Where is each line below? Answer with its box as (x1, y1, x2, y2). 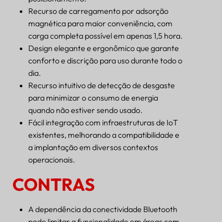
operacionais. (28, 154, 75, 165)
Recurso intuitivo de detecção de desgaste (28, 80, 175, 90)
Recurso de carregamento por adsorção (28, 5, 168, 16)
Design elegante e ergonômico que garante (28, 43, 179, 53)
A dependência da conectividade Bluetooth (28, 204, 177, 214)
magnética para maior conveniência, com (28, 18, 172, 28)
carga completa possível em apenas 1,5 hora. (28, 30, 183, 41)
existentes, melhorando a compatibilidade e (28, 129, 179, 140)
